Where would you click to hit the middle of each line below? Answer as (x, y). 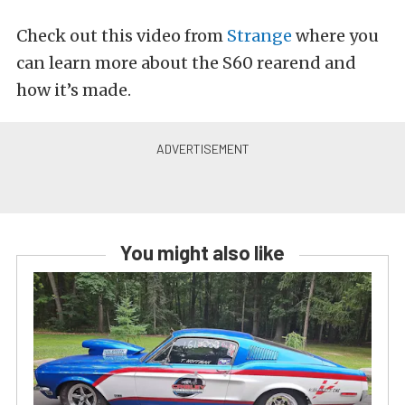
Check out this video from (122, 35)
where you (335, 35)
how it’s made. (74, 89)
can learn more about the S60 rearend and (186, 62)
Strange (259, 35)
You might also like (202, 252)
